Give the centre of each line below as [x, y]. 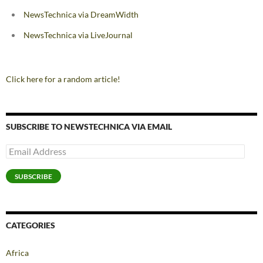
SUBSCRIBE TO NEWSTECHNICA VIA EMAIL [89, 127]
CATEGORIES [31, 225]
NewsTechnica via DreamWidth [81, 15]
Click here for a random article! [63, 79]
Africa [17, 253]
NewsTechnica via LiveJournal [78, 35]
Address [20, 160]
